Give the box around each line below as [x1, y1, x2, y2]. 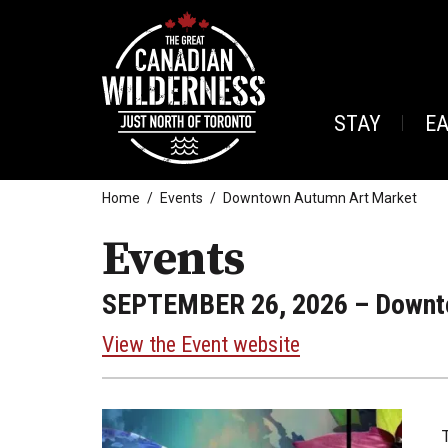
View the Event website [102, 332, 300, 358]
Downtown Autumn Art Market [223, 189, 417, 206]
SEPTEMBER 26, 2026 [102, 288, 348, 322]
